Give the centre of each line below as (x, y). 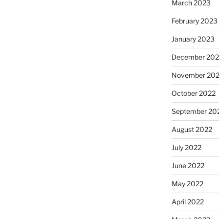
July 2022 (186, 148)
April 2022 (187, 202)
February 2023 (194, 21)
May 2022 (187, 184)
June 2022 (188, 166)
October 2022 (193, 93)
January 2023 (193, 39)
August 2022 (192, 130)
